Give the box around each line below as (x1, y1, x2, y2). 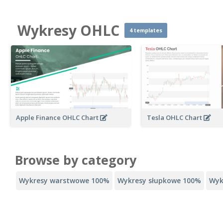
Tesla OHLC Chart (147, 113, 204, 122)
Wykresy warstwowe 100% (19, 176, 110, 186)
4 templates (129, 27, 162, 34)
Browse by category (15, 151, 136, 169)
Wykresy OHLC (17, 21, 119, 40)
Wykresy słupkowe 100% (117, 176, 201, 186)
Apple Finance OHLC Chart (16, 113, 100, 122)
